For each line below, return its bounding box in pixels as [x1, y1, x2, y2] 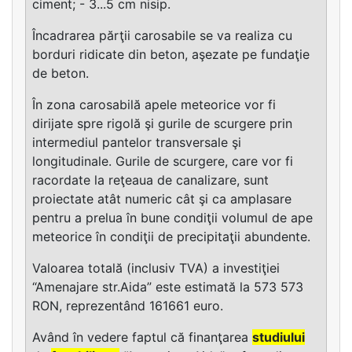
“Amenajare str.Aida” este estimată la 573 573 [32, 278, 303, 295]
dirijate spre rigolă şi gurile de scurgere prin [32, 115, 292, 131]
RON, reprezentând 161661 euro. [32, 297, 223, 313]
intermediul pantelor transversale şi [32, 134, 241, 150]
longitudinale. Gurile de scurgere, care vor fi [32, 152, 293, 169]
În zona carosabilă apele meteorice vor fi [32, 96, 276, 112]
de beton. [32, 64, 89, 81]
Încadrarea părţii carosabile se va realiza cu [32, 27, 292, 43]
